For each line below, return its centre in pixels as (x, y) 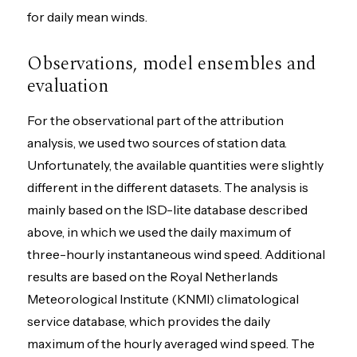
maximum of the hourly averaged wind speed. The (171, 343)
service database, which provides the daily (149, 321)
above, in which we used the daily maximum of (159, 231)
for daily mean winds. (88, 16)
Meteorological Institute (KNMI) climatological (163, 298)
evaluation (68, 87)
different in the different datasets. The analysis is (168, 187)
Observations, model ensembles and (172, 65)
